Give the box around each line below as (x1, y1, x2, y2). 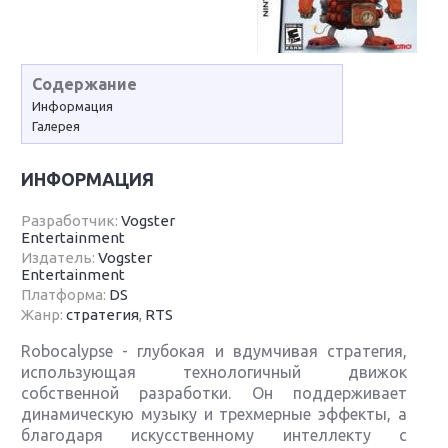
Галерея (32, 119, 81, 133)
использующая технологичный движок (21, 363, 407, 381)
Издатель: (21, 249, 99, 266)
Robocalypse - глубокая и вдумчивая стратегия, (21, 342, 407, 360)
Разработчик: (21, 212, 122, 229)
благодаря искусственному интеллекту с (21, 426, 407, 444)
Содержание (32, 75, 138, 93)
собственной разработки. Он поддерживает (21, 384, 407, 402)
